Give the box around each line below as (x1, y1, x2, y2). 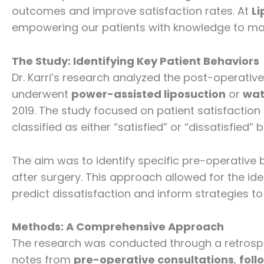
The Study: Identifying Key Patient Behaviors (12, 53, 259, 68)
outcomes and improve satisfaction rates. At (12, 4, 252, 19)
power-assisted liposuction (71, 86, 226, 101)
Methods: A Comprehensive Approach (12, 219, 224, 235)
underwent (12, 86, 71, 101)
